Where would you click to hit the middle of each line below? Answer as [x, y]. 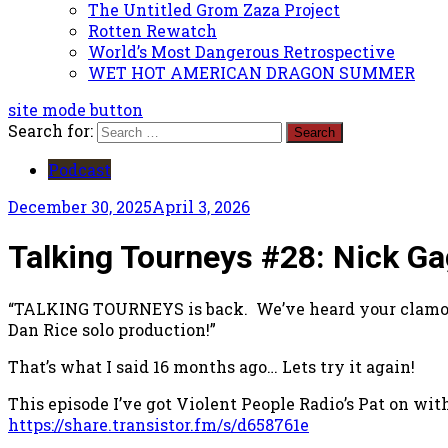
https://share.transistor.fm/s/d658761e [158, 424]
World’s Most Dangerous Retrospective [241, 51]
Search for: [50, 130]
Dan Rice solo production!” [112, 329]
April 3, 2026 [201, 206]
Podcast [79, 169]
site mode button [75, 109]
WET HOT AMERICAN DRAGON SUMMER [251, 72]
